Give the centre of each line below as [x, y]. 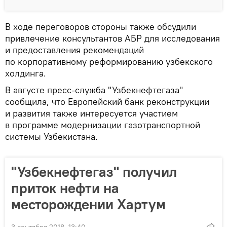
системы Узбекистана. [51, 137]
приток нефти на [65, 188]
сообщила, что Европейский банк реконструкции [107, 102]
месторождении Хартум [88, 204]
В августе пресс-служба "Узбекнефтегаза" [94, 90]
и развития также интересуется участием [91, 113]
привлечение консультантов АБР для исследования [112, 39]
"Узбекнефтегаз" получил [94, 172]
